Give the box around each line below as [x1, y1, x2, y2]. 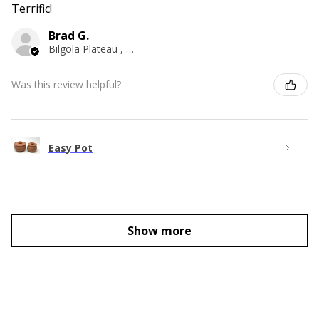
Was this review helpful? [11, 78, 121, 92]
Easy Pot [48, 141, 93, 155]
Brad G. [48, 27, 89, 43]
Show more [127, 222, 192, 239]
